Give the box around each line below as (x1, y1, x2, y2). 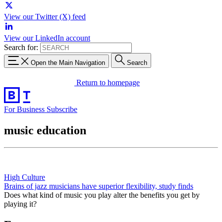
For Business (4, 105, 47, 113)
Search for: (4, 43, 38, 52)
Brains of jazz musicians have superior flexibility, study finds (4, 181, 193, 190)
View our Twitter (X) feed (4, 12, 86, 21)
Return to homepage (76, 78, 140, 87)
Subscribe (47, 105, 77, 113)
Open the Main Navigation (31, 58, 105, 66)
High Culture (4, 172, 45, 181)
